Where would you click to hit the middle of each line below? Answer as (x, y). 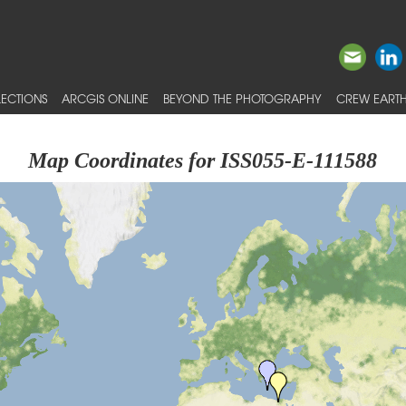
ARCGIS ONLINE (105, 98)
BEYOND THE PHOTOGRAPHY (242, 98)
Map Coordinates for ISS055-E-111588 (203, 160)
